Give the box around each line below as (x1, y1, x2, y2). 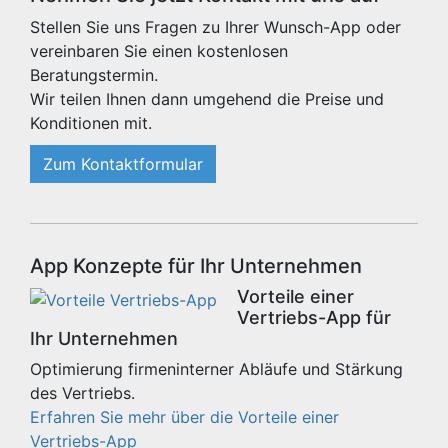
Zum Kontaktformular (43, 154, 203, 174)
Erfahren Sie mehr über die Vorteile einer (30, 407, 339, 427)
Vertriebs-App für (237, 307, 391, 328)
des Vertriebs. (30, 383, 135, 403)
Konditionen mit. (30, 113, 152, 133)
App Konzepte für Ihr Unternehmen (30, 254, 362, 278)
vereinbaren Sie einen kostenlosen (30, 41, 288, 61)
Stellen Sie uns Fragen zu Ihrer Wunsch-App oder (30, 17, 401, 37)
